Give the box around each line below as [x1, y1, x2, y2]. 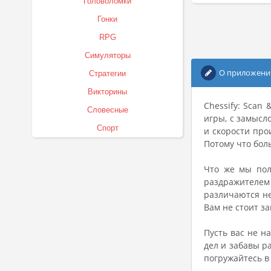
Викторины [88, 87, 127, 96]
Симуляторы [84, 51, 131, 60]
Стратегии [89, 69, 126, 78]
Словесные [87, 105, 128, 114]
